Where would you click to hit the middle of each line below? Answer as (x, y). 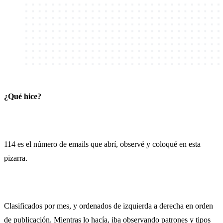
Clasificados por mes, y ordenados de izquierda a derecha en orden (109, 206)
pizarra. (16, 158)
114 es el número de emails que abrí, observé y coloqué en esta (102, 144)
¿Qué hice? (23, 96)
